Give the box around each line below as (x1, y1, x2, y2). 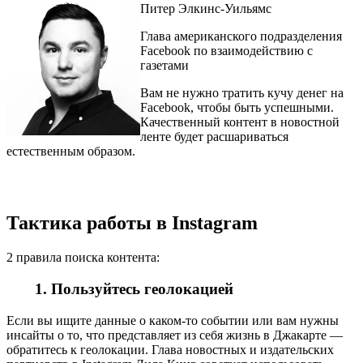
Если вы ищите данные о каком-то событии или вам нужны (6, 313, 339, 327)
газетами (140, 58, 189, 72)
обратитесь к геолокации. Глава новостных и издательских (6, 342, 334, 357)
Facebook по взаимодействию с (140, 43, 316, 58)
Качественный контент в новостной (140, 114, 340, 129)
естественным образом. (6, 143, 145, 158)
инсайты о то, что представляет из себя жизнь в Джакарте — (6, 327, 343, 342)
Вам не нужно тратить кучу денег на (140, 85, 344, 100)
